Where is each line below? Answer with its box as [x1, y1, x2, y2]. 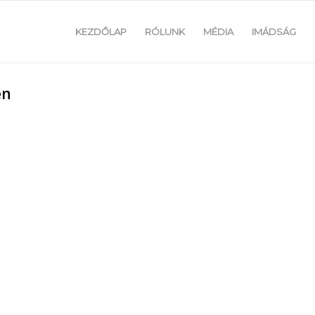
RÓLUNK [145, 26, 186, 37]
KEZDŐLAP [75, 26, 127, 37]
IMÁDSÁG [252, 26, 297, 37]
